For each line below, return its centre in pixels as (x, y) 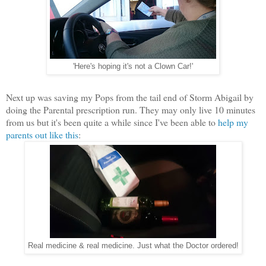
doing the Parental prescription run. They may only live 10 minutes (131, 110)
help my (233, 122)
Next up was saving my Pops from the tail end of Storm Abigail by (130, 97)
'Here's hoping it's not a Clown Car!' (133, 67)
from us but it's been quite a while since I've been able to (112, 122)
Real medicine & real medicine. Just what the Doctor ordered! (133, 246)
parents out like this (42, 135)
